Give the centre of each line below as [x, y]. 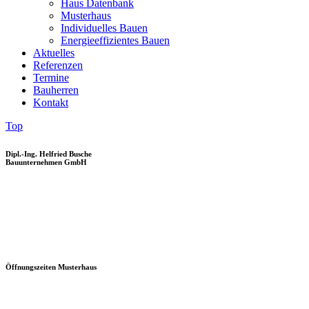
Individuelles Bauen [104, 28]
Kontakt [51, 102]
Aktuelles [54, 52]
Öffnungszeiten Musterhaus [51, 267]
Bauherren [56, 90]
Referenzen [58, 65]
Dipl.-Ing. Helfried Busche [49, 153]
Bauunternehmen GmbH [46, 162]
